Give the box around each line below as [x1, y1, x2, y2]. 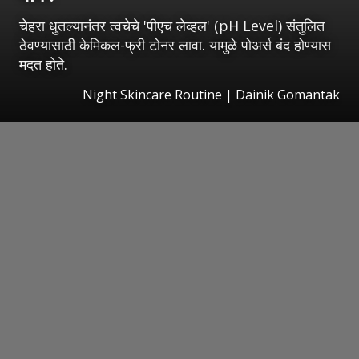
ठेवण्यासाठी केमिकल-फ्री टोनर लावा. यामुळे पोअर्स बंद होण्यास [19, 35, 331, 55]
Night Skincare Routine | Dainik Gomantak [83, 86, 340, 104]
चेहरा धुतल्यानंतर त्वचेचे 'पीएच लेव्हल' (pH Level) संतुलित [19, 16, 325, 36]
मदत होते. [19, 54, 67, 75]
